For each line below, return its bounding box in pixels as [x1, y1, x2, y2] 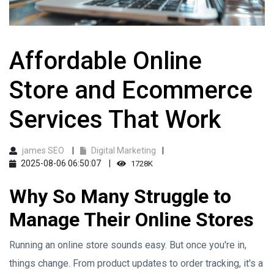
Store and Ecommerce [9, 76, 253, 105]
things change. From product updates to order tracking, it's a [9, 257, 263, 269]
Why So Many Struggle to [9, 185, 231, 208]
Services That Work [9, 105, 221, 134]
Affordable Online [9, 46, 202, 75]
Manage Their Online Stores [9, 208, 254, 231]
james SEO [22, 146, 64, 155]
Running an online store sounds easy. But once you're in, [9, 239, 246, 251]
